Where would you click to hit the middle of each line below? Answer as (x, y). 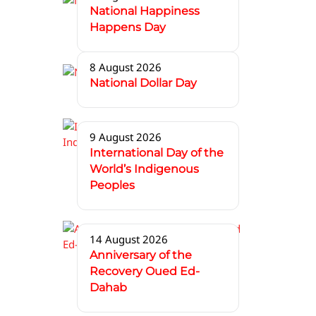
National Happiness (145, 11)
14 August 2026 (129, 239)
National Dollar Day (143, 83)
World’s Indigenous (144, 169)
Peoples (112, 186)
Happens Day (128, 28)
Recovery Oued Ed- (145, 272)
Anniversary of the (141, 255)
